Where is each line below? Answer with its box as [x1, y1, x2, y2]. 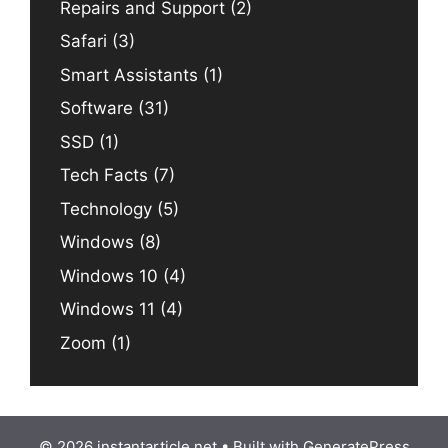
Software [60, 98, 133, 119]
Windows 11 [60, 299, 155, 320]
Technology [60, 198, 152, 219]
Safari [60, 31, 107, 52]
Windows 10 [60, 265, 158, 286]
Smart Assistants [60, 64, 198, 85]
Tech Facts [60, 165, 148, 186]
